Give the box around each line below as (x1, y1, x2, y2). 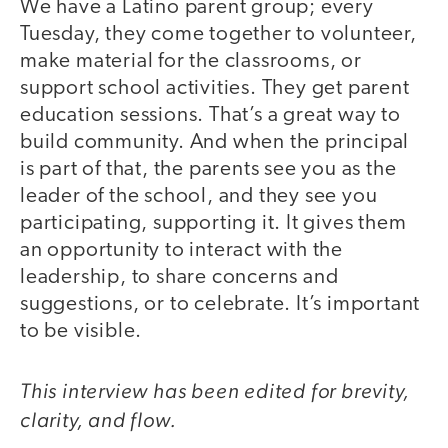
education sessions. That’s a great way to (20, 105, 401, 127)
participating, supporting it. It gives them (20, 213, 407, 235)
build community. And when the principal (20, 132, 410, 154)
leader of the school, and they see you (20, 186, 378, 208)
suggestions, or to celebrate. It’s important (20, 294, 421, 316)
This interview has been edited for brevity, (20, 377, 410, 403)
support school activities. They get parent (20, 78, 410, 100)
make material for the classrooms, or (20, 51, 362, 73)
